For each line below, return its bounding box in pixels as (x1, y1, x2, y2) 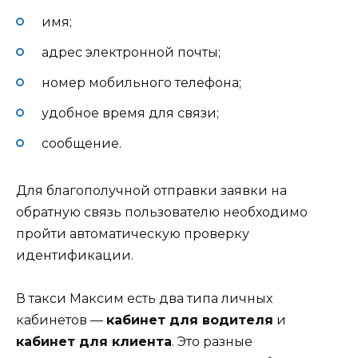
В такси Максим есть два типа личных (16, 291, 272, 307)
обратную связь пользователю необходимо (16, 205, 308, 221)
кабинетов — (16, 312, 106, 328)
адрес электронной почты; (42, 44, 221, 60)
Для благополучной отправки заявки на (16, 183, 287, 199)
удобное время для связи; (42, 105, 219, 121)
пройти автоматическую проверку (16, 226, 249, 242)
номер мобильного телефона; (42, 74, 241, 90)
